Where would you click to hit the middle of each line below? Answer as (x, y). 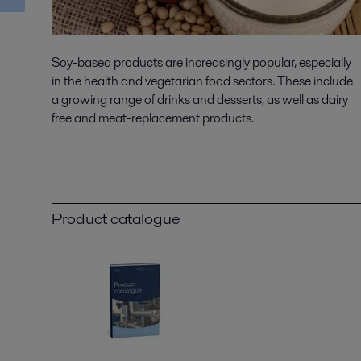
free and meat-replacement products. (153, 118)
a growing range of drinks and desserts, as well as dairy (200, 99)
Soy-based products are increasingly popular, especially (201, 62)
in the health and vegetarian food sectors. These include (202, 81)
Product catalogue (116, 218)
